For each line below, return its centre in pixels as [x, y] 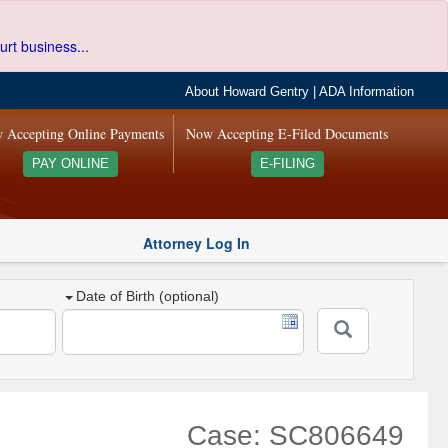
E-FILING [287, 164]
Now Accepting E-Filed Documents [287, 133]
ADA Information [367, 92]
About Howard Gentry [247, 92]
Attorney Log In [196, 242]
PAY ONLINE [70, 164]
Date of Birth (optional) [148, 296]
